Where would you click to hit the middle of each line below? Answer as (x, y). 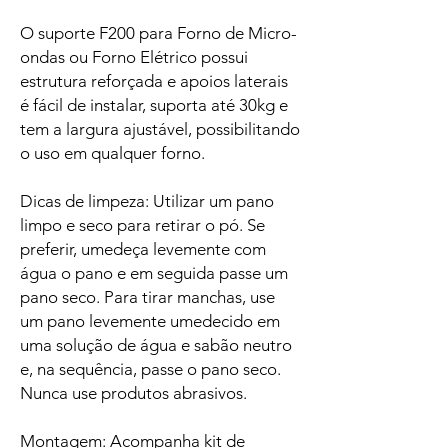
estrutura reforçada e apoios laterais (154, 81)
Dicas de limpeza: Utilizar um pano (147, 201)
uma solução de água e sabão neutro (156, 345)
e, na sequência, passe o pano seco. (150, 369)
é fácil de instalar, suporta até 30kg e (154, 105)
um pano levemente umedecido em (150, 321)
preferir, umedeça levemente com (143, 249)
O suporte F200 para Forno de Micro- (158, 33)
